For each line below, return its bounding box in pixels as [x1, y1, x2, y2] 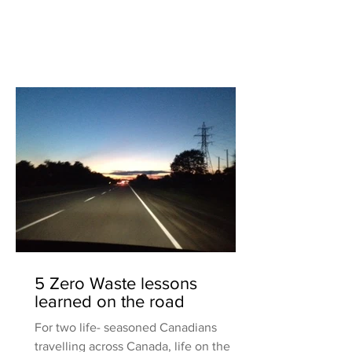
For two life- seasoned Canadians [35, 321, 217, 334]
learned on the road [35, 292, 185, 310]
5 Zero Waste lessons [35, 274, 197, 292]
